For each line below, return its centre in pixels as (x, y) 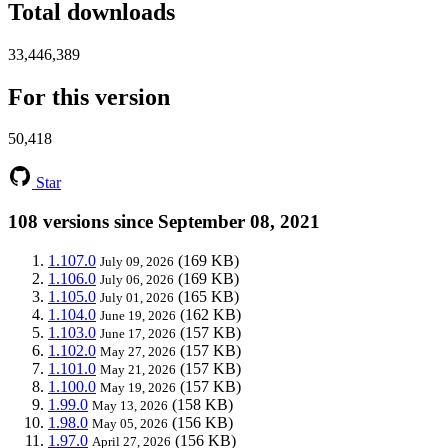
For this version (89, 96)
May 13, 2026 (130, 405)
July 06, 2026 (137, 279)
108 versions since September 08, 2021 (164, 222)
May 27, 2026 (138, 351)
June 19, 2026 (138, 315)
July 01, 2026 (137, 297)
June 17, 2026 (138, 333)
